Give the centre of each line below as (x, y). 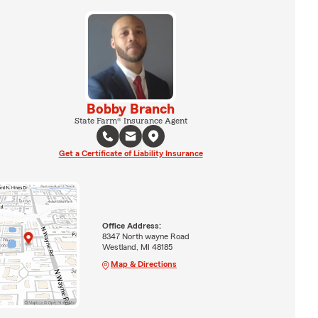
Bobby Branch (131, 109)
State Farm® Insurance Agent (131, 121)
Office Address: (131, 225)
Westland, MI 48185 (137, 247)
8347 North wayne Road (146, 236)
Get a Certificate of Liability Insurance (131, 153)
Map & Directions (143, 264)
